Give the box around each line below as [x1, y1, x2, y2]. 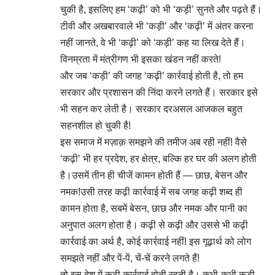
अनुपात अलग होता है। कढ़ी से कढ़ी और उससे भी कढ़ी [60, 220, 248, 230]
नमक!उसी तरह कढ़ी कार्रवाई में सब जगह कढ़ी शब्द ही [60, 187, 242, 197]
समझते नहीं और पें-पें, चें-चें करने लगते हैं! [60, 253, 199, 263]
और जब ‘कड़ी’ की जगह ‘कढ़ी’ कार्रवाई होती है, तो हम [60, 71, 243, 81]
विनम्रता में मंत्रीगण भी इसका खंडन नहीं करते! [60, 54, 221, 64]
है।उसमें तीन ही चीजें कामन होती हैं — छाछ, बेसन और [60, 170, 247, 180]
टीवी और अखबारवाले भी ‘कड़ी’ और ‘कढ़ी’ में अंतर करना [60, 21, 254, 31]
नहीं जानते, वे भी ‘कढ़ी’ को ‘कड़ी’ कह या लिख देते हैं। [60, 37, 246, 48]
